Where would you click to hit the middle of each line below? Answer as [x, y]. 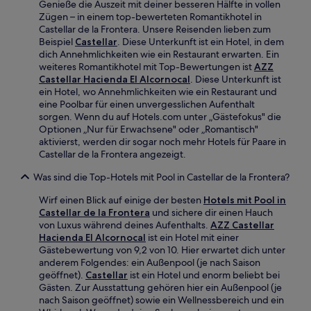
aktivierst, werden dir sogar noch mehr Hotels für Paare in [162, 141]
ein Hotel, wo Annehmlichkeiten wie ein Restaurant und [158, 91]
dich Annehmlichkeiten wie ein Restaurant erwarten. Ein [159, 54]
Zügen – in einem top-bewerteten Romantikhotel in [150, 16]
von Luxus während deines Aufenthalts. [125, 225]
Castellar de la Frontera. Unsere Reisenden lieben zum [155, 29]
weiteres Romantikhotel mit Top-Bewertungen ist [146, 66]
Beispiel [57, 41]
